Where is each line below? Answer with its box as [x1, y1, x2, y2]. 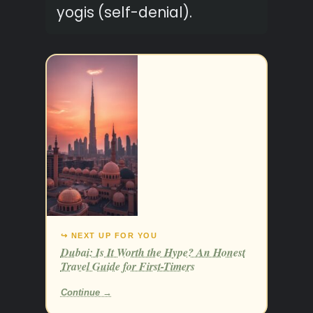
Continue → [60, 287, 112, 298]
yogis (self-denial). [57, 2, 192, 23]
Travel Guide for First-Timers [60, 259, 195, 275]
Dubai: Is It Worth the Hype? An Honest [60, 245, 245, 261]
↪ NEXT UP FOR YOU [60, 231, 157, 240]
